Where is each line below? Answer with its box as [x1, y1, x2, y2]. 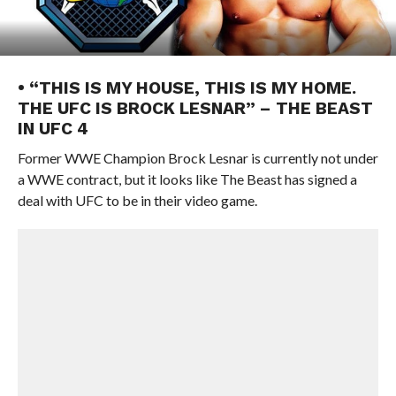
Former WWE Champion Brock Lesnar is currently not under [17, 149, 378, 166]
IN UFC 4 [17, 118, 88, 139]
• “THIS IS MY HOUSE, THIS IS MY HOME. [17, 78, 356, 98]
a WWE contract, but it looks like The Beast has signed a [17, 171, 357, 187]
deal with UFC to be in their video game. [17, 192, 257, 209]
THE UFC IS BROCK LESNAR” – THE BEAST [17, 98, 373, 118]
